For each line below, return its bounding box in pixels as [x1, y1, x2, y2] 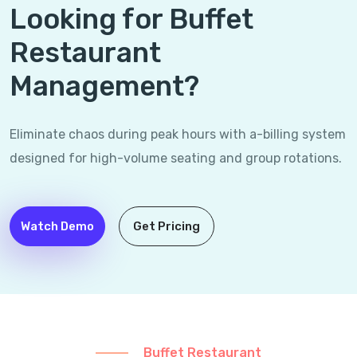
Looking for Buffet [10, 2, 253, 36]
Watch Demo [21, 218, 94, 233]
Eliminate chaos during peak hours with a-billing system [10, 126, 346, 142]
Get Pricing [133, 218, 201, 233]
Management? [10, 69, 199, 103]
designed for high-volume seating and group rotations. [10, 150, 342, 166]
